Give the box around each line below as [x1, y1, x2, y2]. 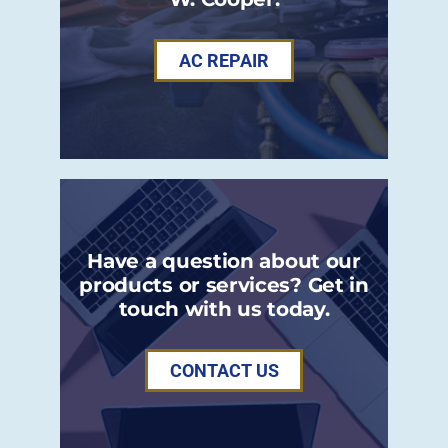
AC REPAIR [179, 49, 269, 71]
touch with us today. [118, 295, 330, 321]
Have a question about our [87, 247, 361, 273]
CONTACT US [169, 359, 279, 381]
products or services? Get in [79, 271, 369, 297]
